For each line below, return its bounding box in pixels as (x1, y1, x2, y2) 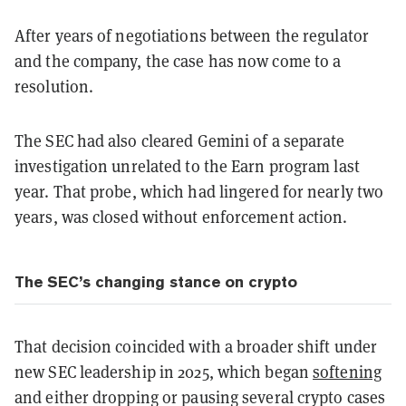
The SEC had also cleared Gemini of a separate (14, 129, 345, 151)
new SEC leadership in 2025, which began (14, 360, 314, 382)
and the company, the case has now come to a (14, 49, 342, 72)
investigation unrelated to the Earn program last (14, 154, 360, 177)
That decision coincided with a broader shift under (14, 334, 378, 357)
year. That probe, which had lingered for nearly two (14, 179, 384, 202)
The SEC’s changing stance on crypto (14, 272, 297, 291)
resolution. (14, 74, 94, 97)
